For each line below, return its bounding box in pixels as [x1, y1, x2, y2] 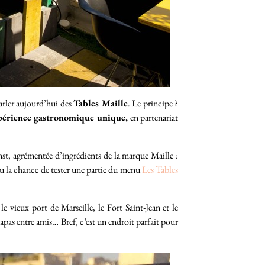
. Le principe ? [127, 97, 179, 109]
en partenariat [130, 111, 179, 124]
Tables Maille [73, 97, 128, 109]
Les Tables [141, 163, 179, 176]
